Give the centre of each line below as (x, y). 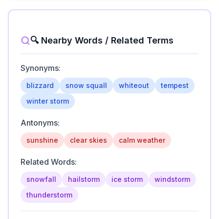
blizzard (40, 84)
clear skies (88, 139)
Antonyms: (40, 121)
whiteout (134, 84)
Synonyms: (41, 66)
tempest (175, 84)
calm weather (142, 139)
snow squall (86, 84)
